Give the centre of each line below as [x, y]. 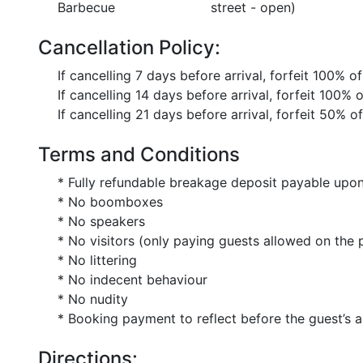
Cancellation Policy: [129, 47]
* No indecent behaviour [132, 280]
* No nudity [93, 299]
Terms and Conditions [139, 154]
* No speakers [101, 221]
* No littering [97, 260]
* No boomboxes [110, 202]
